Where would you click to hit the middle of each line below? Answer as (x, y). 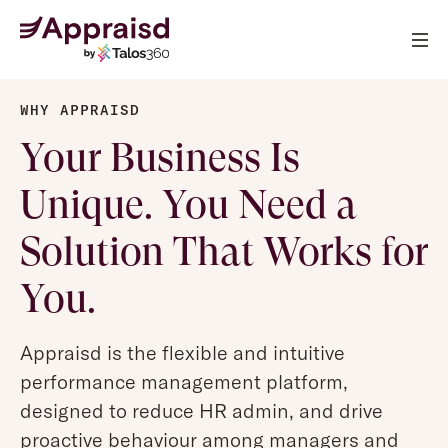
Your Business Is (159, 158)
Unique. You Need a (188, 205)
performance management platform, (183, 381)
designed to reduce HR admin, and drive (201, 410)
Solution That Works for (223, 252)
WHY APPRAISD (79, 110)
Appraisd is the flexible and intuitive (182, 352)
